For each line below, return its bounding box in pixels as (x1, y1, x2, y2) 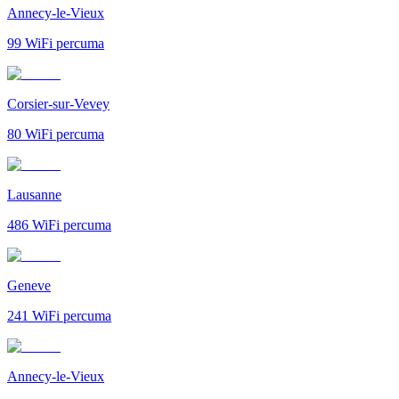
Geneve (7, 277, 51, 293)
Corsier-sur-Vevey (7, 95, 110, 111)
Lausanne (7, 186, 61, 202)
